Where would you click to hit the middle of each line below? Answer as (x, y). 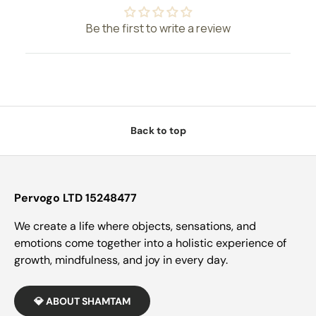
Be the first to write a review (158, 28)
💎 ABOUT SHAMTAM (82, 302)
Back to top (158, 131)
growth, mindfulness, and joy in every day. (121, 260)
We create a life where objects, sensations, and (135, 226)
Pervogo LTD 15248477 (75, 198)
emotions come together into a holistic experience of (150, 243)
